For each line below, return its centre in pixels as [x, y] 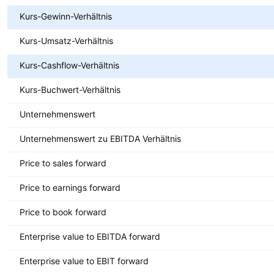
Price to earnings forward [70, 187]
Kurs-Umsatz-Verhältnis [66, 40]
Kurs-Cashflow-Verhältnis [69, 65]
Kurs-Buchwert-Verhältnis [70, 89]
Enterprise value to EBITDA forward [90, 236]
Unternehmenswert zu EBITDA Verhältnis [100, 138]
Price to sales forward [63, 163]
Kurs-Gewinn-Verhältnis [66, 16]
